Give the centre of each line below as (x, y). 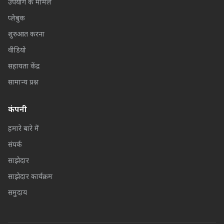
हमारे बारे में (23, 129)
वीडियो (17, 51)
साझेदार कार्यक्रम (30, 177)
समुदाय (17, 193)
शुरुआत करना (26, 35)
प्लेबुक (16, 19)
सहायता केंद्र (24, 67)
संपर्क (15, 145)
